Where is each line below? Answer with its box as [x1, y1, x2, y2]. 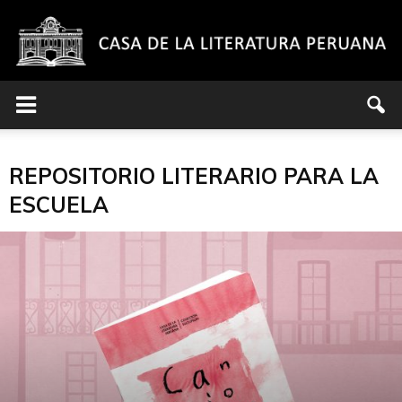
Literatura [200, 348, 261, 365]
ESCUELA [9, 191, 109, 218]
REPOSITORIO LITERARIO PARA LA [9, 162, 379, 189]
